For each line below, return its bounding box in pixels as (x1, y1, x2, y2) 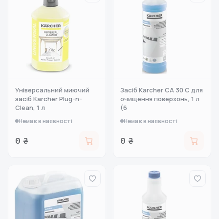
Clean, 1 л (15, 103, 45, 112)
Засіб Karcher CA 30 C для (120, 86, 203, 94)
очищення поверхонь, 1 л (120, 94, 199, 103)
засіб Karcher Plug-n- (15, 94, 82, 103)
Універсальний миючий (15, 86, 89, 94)
